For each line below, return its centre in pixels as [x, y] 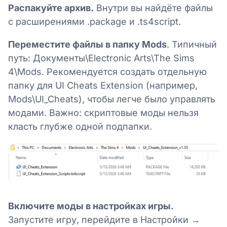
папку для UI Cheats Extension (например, [103, 86]
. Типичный [192, 45]
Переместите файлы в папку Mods [87, 45]
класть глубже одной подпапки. [80, 127]
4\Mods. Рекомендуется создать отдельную [107, 72]
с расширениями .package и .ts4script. [94, 22]
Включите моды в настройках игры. [91, 206]
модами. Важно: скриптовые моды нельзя [103, 113]
